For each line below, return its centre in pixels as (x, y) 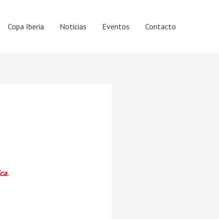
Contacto (161, 26)
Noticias (73, 26)
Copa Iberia (26, 26)
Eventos (116, 26)
